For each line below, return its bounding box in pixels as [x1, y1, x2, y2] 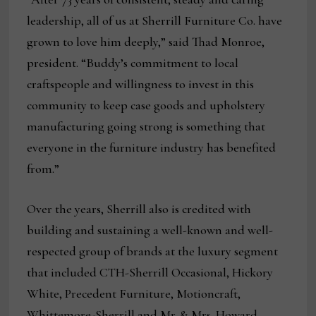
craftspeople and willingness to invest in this [27, 76, 255, 92]
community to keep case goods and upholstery [27, 97, 266, 114]
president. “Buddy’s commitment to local [27, 55, 239, 71]
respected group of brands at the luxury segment [27, 243, 279, 260]
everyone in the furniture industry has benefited [27, 140, 276, 156]
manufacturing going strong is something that [27, 119, 266, 135]
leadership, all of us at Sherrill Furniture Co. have [27, 13, 283, 29]
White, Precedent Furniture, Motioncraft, [27, 286, 241, 302]
